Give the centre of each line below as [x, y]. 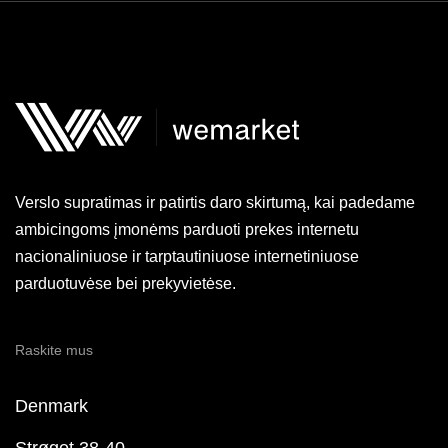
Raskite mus [54, 350]
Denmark [51, 406]
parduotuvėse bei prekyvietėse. [125, 283]
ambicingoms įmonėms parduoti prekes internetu [187, 229]
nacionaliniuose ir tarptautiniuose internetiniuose [187, 256]
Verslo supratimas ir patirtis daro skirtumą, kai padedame [215, 202]
